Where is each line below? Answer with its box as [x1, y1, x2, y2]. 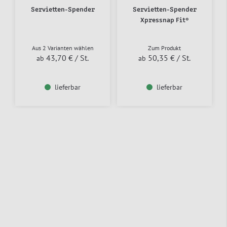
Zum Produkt [148, 44, 181, 52]
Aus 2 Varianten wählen [31, 44, 94, 52]
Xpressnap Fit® [140, 16, 189, 24]
